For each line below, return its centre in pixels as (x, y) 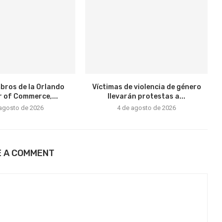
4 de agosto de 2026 (147, 108)
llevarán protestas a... (147, 96)
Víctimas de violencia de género (146, 87)
